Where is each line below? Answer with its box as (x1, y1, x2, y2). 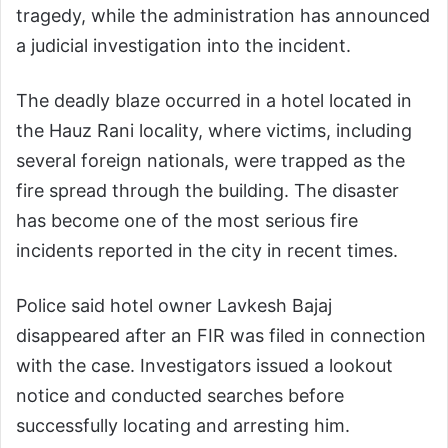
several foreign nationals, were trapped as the (16, 149, 405, 171)
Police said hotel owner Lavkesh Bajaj (16, 294, 332, 316)
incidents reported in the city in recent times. (16, 239, 398, 261)
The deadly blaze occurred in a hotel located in (16, 89, 412, 111)
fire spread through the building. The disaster (16, 179, 399, 201)
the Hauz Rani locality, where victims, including (16, 119, 412, 141)
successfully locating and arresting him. (16, 414, 350, 436)
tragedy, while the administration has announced (16, 4, 430, 26)
